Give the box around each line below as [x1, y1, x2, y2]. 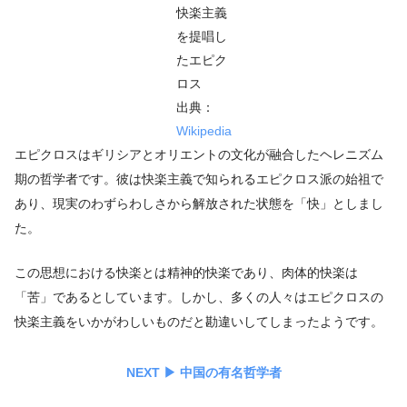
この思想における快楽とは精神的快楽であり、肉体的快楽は [15, 265, 358, 281]
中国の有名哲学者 [179, 364, 282, 380]
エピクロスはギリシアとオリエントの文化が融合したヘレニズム [15, 147, 383, 163]
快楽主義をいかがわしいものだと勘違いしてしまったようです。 [15, 314, 383, 330]
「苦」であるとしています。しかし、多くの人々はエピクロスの [15, 290, 383, 305]
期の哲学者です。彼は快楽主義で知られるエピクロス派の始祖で [15, 172, 383, 187]
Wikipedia [175, 124, 232, 139]
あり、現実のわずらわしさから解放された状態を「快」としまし [15, 196, 383, 212]
